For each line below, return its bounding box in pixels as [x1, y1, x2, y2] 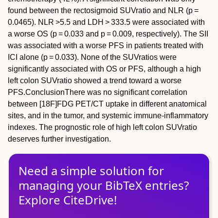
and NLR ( [151, 6, 188, 15]
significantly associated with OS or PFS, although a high [8, 64, 201, 73]
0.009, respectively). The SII [111, 29, 208, 38]
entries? [142, 177, 189, 193]
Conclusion [25, 88, 65, 96]
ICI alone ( [8, 53, 43, 61]
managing [18, 177, 74, 193]
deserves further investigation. [8, 134, 111, 143]
